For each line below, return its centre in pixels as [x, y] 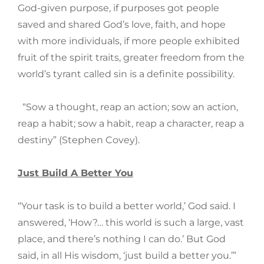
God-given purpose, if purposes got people [118, 8]
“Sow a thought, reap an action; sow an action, [128, 107]
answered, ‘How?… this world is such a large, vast [131, 223]
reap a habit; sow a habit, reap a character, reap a [131, 124]
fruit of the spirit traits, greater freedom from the [131, 58]
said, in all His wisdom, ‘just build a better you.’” [127, 256]
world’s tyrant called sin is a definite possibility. [126, 74]
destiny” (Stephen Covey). [79, 140]
